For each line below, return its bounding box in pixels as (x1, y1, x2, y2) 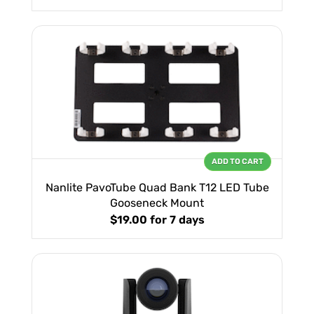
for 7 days (149, 213, 205, 227)
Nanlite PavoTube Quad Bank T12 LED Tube (45, 181, 269, 195)
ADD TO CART (212, 157, 264, 167)
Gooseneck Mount (110, 196, 204, 210)
